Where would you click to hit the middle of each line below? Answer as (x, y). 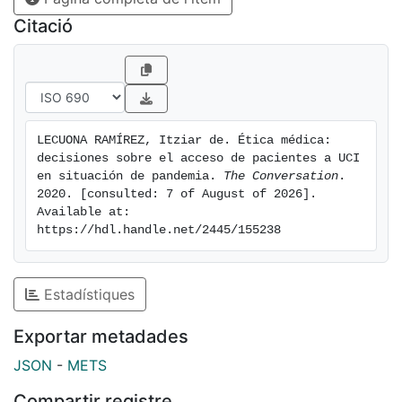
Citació (43, 26)
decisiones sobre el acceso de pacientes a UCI (198, 159)
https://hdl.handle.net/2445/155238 (159, 231)
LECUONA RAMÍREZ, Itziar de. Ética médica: (184, 141)
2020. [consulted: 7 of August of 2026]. (177, 195)
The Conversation (281, 177)
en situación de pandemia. (130, 177)
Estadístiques (87, 295)
